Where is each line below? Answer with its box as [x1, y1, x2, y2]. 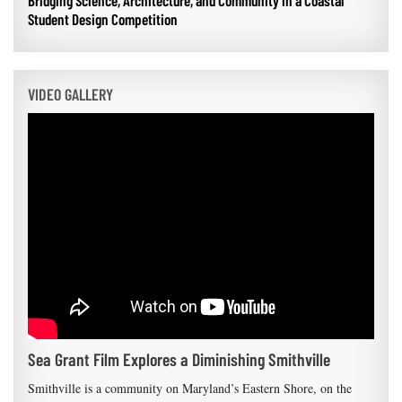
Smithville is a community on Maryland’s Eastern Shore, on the [28, 380, 352, 398]
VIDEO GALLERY [28, 84, 113, 105]
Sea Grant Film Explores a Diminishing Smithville [28, 348, 330, 371]
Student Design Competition [28, 10, 178, 29]
